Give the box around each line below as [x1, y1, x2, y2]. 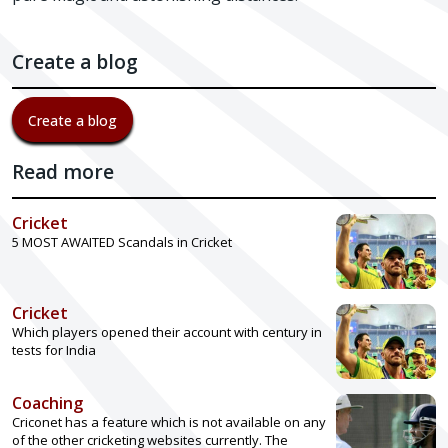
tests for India [12, 341, 96, 359]
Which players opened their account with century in [12, 323, 322, 341]
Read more [12, 159, 114, 185]
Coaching [12, 392, 83, 414]
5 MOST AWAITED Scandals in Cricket [12, 233, 232, 251]
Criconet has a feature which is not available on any [12, 413, 326, 431]
